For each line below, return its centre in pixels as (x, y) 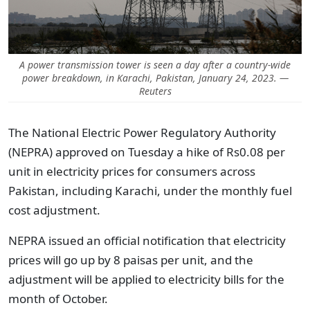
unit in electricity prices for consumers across (132, 171)
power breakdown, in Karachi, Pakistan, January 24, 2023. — (155, 78)
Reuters (155, 91)
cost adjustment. (54, 210)
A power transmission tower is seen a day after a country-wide (155, 65)
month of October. (58, 299)
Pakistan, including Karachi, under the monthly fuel (150, 191)
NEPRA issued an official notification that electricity (147, 240)
